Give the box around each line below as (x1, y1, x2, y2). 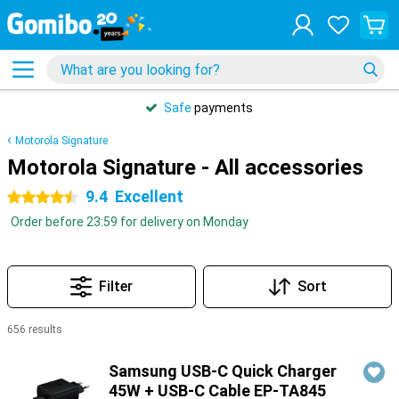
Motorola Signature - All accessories (7, 155, 363, 180)
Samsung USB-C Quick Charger (109, 362, 337, 380)
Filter (99, 278, 133, 295)
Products (7, 345, 63, 359)
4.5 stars (7, 191, 58, 205)
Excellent (115, 187, 183, 206)
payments (191, 101, 253, 115)
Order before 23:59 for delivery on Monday (11, 215, 248, 229)
